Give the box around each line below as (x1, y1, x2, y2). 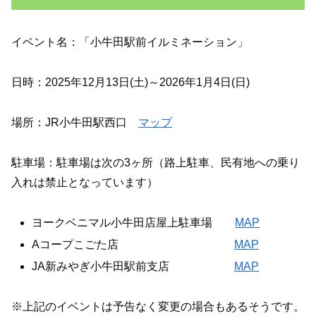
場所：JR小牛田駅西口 (11, 116, 138, 129)
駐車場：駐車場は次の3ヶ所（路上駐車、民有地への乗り (11, 156, 300, 169)
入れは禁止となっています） (11, 176, 158, 188)
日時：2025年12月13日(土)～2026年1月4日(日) (11, 76, 250, 89)
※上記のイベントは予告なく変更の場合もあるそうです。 (11, 300, 305, 312)
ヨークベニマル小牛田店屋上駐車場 (32, 216, 236, 229)
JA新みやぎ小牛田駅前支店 (32, 260, 235, 273)
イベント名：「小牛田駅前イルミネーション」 (11, 36, 248, 49)
